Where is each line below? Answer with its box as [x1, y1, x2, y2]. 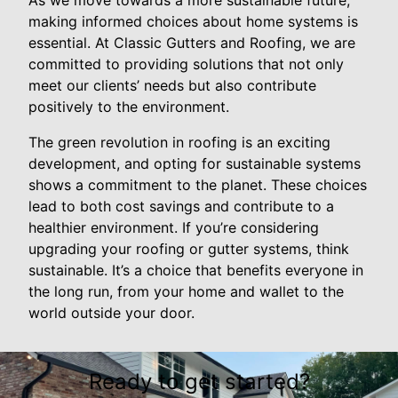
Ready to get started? [88, 369, 310, 395]
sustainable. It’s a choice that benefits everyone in [28, 261, 363, 280]
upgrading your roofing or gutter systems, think [28, 240, 349, 259]
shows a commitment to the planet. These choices [28, 176, 367, 195]
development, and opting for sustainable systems [28, 155, 361, 173]
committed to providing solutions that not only [28, 55, 344, 74]
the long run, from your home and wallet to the [28, 283, 344, 301]
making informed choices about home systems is [28, 12, 358, 31]
